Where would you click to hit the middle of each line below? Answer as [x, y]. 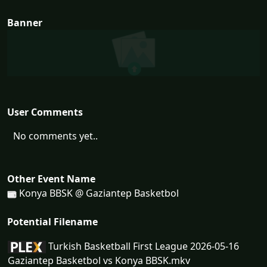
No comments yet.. [55, 136]
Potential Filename [52, 222]
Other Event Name [51, 179]
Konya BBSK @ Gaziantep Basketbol [98, 193]
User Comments [45, 112]
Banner [25, 22]
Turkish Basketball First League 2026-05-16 [142, 246]
